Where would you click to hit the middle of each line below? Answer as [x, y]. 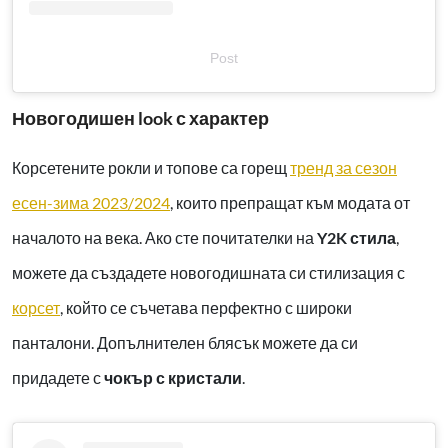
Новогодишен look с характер [140, 118]
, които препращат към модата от [290, 202]
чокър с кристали [173, 377]
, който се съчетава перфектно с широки [206, 307]
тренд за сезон [343, 167]
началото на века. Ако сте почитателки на [164, 237]
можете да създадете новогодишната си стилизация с [208, 272]
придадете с [58, 377]
